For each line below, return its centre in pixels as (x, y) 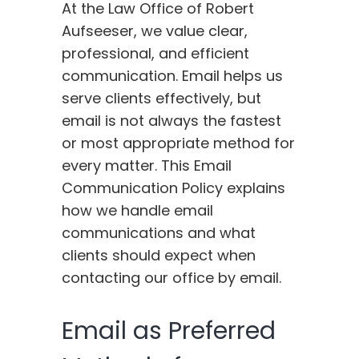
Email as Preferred (169, 331)
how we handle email (138, 211)
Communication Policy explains (174, 188)
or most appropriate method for (179, 143)
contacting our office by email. (172, 278)
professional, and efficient (156, 54)
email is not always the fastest (172, 121)
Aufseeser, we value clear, (155, 31)
